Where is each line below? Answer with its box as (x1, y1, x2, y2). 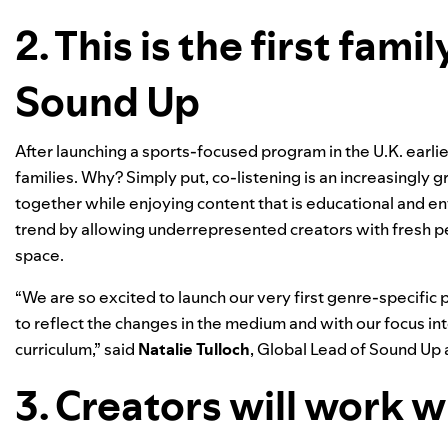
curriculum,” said (15, 338, 138, 360)
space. (15, 244, 64, 266)
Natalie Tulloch (138, 338, 250, 360)
